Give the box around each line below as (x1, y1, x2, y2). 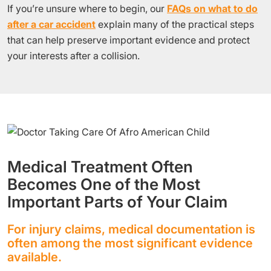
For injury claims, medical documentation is (7, 222, 255, 237)
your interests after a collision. (7, 50, 140, 62)
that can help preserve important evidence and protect (7, 34, 250, 46)
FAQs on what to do (167, 2, 258, 15)
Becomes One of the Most (7, 175, 200, 194)
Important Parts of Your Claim (7, 192, 227, 211)
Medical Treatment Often (7, 157, 193, 176)
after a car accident (7, 18, 96, 30)
